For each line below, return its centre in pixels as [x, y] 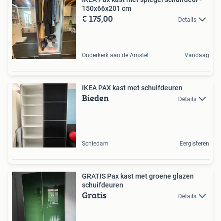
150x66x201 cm [107, 8]
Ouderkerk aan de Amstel [115, 55]
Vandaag [197, 55]
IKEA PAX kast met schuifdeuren [132, 88]
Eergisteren [194, 143]
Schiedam [95, 143]
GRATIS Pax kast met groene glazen [138, 176]
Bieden [95, 98]
